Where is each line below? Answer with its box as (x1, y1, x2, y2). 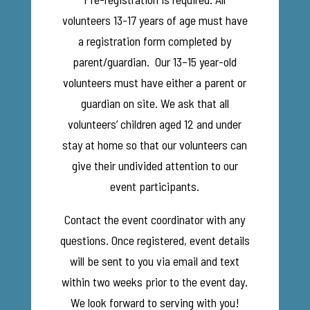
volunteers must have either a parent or (63, 75, 247, 91)
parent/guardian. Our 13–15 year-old (73, 54, 237, 70)
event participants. (110, 179, 200, 194)
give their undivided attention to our (71, 158, 238, 174)
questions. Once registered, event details (60, 232, 250, 248)
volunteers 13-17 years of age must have (62, 12, 248, 28)
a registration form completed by (78, 33, 232, 49)
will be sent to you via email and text (70, 253, 240, 269)
